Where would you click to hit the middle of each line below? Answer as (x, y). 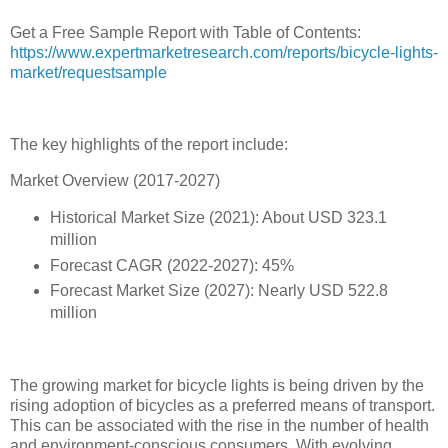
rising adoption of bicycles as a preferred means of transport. (222, 406)
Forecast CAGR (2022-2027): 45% (171, 265)
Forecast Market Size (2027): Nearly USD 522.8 (218, 291)
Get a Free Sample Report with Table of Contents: (185, 33)
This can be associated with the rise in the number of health (219, 426)
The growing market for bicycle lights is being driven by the (217, 386)
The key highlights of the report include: (149, 144)
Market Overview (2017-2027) (115, 180)
